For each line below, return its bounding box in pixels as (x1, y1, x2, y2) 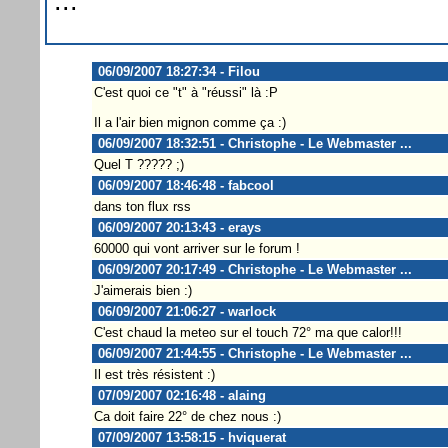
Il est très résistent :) (93, 366, 215, 382)
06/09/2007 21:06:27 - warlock (93, 303, 276, 319)
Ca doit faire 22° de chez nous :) (93, 408, 281, 424)
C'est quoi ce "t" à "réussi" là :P (93, 84, 278, 100)
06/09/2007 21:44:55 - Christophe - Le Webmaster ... (93, 345, 412, 361)
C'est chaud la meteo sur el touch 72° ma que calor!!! (93, 324, 402, 340)
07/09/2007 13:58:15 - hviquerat (93, 429, 286, 445)
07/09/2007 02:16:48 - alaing (93, 387, 266, 403)
